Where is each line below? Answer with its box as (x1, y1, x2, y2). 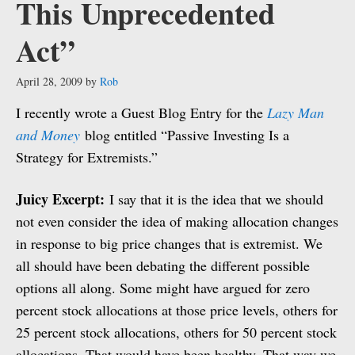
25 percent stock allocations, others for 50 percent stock (16, 323, 337, 342)
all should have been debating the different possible (16, 256, 310, 275)
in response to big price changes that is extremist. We (16, 234, 323, 253)
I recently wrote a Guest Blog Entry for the (16, 103, 267, 122)
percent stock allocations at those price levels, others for (16, 300, 338, 319)
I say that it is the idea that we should (105, 189, 323, 208)
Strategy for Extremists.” (16, 147, 158, 166)
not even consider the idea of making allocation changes (16, 212, 338, 231)
